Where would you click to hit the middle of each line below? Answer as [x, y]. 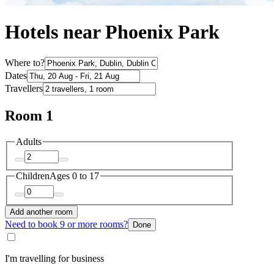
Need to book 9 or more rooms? [66, 224]
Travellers [24, 88]
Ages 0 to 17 [74, 176]
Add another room [41, 212]
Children [33, 176]
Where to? [25, 62]
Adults [29, 141]
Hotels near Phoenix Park [112, 32]
